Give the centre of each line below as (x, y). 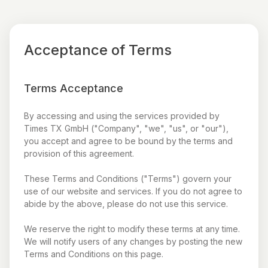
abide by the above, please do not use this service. (126, 204)
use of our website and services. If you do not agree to (133, 191)
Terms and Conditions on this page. (94, 254)
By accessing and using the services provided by (122, 116)
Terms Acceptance (74, 88)
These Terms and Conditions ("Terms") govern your (128, 179)
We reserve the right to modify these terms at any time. (132, 229)
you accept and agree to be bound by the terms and (128, 141)
